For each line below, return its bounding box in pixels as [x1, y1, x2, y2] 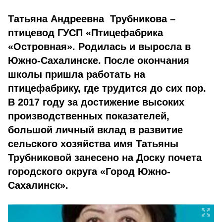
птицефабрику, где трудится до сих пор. [8, 83, 206, 94]
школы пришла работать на [8, 69, 145, 80]
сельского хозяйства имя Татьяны [8, 138, 178, 149]
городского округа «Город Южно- [8, 166, 170, 177]
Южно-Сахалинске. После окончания [8, 55, 189, 66]
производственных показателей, [8, 111, 169, 121]
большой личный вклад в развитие [8, 124, 183, 135]
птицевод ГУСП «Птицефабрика [8, 27, 163, 38]
